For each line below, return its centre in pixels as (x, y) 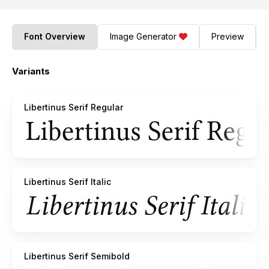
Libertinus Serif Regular (74, 107)
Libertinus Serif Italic (68, 181)
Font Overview (55, 37)
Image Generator (143, 37)
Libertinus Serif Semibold (77, 256)
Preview (227, 37)
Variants (31, 71)
